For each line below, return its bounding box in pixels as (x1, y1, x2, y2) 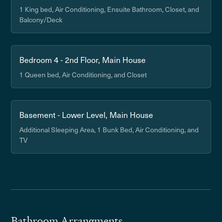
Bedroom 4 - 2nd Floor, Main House (19, 54, 146, 65)
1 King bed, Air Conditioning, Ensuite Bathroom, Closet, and (19, 4, 200, 14)
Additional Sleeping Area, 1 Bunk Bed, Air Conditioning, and (19, 124, 199, 135)
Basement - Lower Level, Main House (19, 109, 154, 120)
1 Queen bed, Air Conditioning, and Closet (19, 69, 147, 80)
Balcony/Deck (19, 14, 63, 25)
